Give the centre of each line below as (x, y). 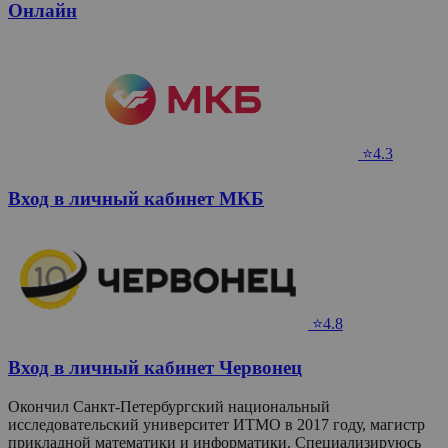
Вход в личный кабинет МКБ (136, 199)
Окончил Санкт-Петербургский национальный (169, 407)
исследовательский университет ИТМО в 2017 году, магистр (216, 425)
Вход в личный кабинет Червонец (155, 368)
